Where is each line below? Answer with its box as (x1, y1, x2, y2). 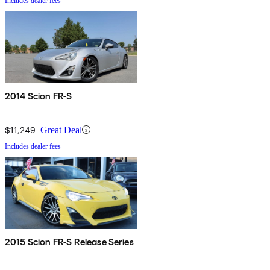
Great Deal (40, 124, 82, 135)
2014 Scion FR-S (5, 90, 72, 102)
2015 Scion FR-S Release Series (5, 236, 134, 248)
